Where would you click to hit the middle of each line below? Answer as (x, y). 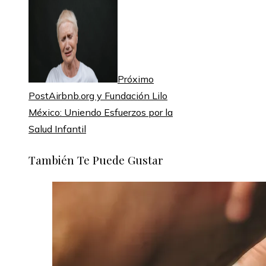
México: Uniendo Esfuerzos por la (101, 113)
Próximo (136, 79)
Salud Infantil (57, 129)
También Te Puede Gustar (96, 159)
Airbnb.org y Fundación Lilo (108, 96)
